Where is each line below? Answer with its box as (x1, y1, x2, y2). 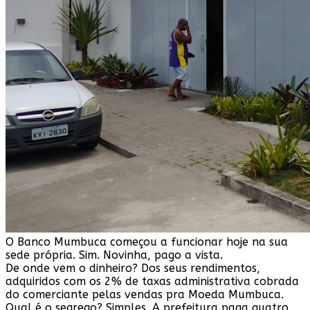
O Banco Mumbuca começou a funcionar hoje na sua (6, 235, 288, 248)
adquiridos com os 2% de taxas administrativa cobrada (6, 274, 299, 288)
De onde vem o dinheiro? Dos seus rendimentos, (6, 261, 260, 275)
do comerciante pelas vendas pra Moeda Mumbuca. (6, 287, 284, 301)
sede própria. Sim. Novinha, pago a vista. (6, 248, 223, 262)
